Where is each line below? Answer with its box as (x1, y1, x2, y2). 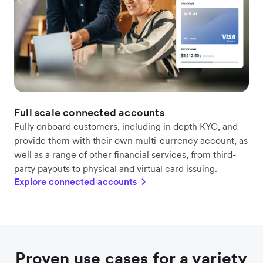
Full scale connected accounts (14, 106, 164, 120)
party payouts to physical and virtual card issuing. (14, 163, 217, 175)
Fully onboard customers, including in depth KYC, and (14, 120, 238, 133)
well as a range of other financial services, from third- (14, 149, 236, 161)
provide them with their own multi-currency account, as (14, 134, 248, 147)
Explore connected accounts (14, 176, 137, 188)
